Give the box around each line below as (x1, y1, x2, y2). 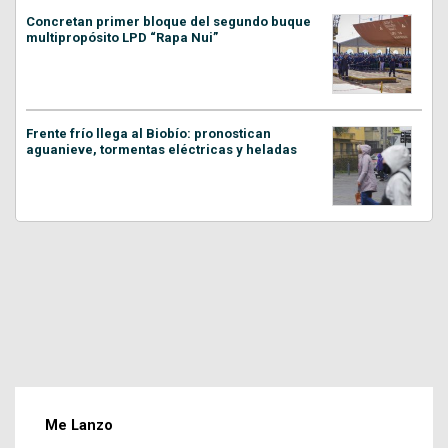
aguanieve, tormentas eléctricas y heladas (26, 142, 297, 157)
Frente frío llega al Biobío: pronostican (26, 126, 271, 141)
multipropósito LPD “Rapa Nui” (26, 30, 218, 45)
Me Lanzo (45, 416, 113, 434)
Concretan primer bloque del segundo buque (26, 14, 311, 29)
